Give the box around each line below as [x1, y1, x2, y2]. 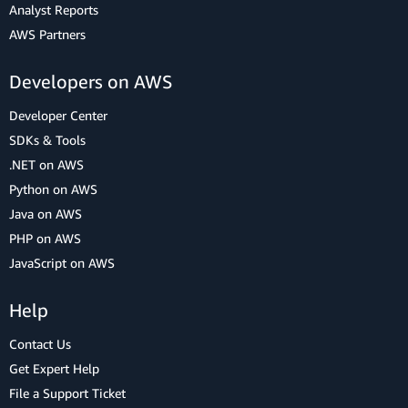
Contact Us [9, 336, 71, 352]
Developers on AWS [9, 71, 172, 93]
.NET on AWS [9, 157, 84, 173]
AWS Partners [9, 26, 86, 43]
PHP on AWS [9, 230, 81, 247]
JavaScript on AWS [9, 255, 115, 271]
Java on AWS [9, 206, 82, 222]
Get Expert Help [9, 361, 99, 377]
